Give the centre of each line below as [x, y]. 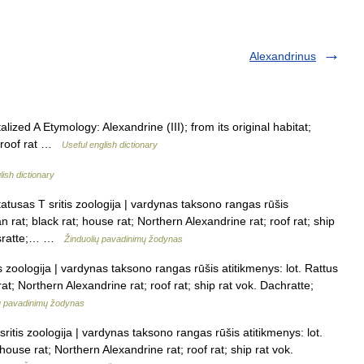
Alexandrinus [283, 56]
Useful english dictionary [110, 145]
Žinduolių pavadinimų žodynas [123, 239]
